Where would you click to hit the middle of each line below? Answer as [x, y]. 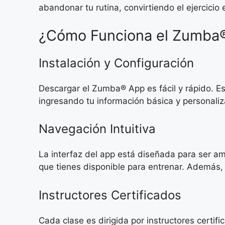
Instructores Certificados [110, 195]
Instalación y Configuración [116, 63]
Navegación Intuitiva [97, 129]
